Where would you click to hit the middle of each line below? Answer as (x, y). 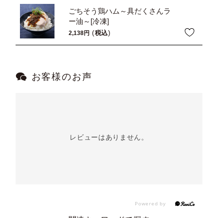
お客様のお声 (62, 77)
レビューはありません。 (109, 137)
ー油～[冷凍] (89, 22)
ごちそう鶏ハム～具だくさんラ (120, 11)
